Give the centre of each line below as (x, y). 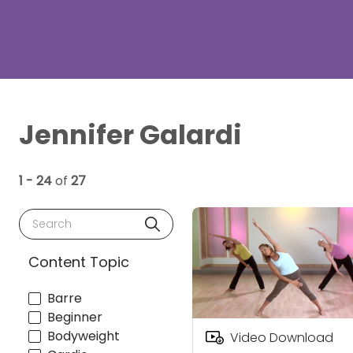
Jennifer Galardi (130, 135)
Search (48, 218)
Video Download (281, 337)
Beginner (75, 317)
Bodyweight (84, 336)
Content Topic (79, 262)
